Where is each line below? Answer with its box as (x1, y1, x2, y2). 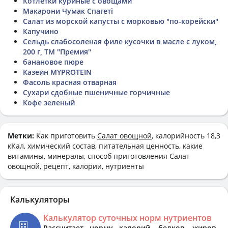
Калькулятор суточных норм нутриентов (43, 212, 212, 223)
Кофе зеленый (23, 97, 75, 107)
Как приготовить (36, 130, 97, 140)
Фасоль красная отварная (23, 77, 117, 87)
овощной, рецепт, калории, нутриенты (8, 161, 144, 171)
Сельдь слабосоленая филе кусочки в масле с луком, (23, 36, 217, 46)
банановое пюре (23, 56, 83, 67)
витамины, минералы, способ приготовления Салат (8, 151, 190, 161)
